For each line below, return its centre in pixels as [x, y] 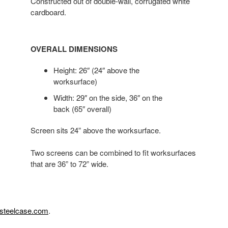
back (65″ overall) [82, 108]
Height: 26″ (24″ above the [96, 70]
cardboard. [48, 12]
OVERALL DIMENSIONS [74, 49]
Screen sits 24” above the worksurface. [95, 130]
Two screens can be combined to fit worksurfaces [113, 152]
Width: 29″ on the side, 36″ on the [108, 97]
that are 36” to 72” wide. [69, 163]
